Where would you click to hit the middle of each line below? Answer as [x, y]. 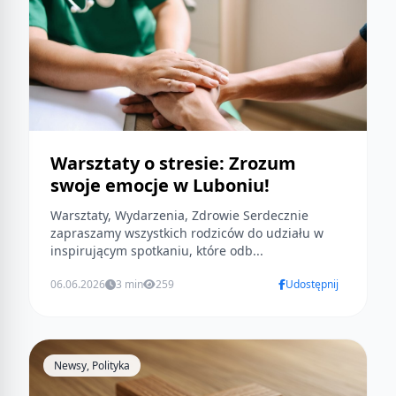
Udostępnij [312, 285]
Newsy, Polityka [92, 366]
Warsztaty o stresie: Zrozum [173, 164]
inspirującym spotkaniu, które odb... [157, 251]
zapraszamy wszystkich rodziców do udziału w [187, 233]
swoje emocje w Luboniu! [160, 186]
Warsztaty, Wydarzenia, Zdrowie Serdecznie [147, 216]
